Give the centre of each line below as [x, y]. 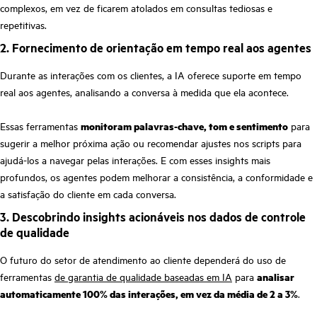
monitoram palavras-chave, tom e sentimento [184, 126]
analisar [276, 277]
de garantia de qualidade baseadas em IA [143, 277]
